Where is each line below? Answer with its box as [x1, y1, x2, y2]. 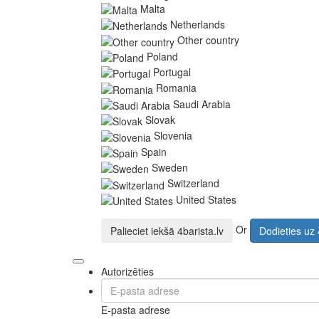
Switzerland [167, 176, 219, 191]
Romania [156, 80, 197, 95]
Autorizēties [101, 263, 154, 278]
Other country [177, 33, 239, 48]
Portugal [153, 64, 191, 79]
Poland [147, 48, 178, 63]
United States [176, 192, 236, 206]
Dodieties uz [259, 223, 318, 238]
